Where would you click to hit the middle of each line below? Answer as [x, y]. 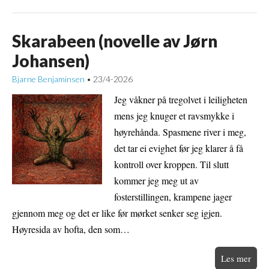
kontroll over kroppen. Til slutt [171, 164]
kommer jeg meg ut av [156, 180]
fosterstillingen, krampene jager [173, 196]
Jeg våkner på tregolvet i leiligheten [181, 99]
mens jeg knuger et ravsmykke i [174, 115]
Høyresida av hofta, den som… [71, 229]
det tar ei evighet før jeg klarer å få [179, 148]
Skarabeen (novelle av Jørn [115, 41]
